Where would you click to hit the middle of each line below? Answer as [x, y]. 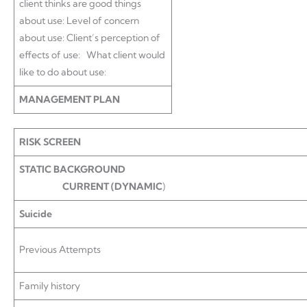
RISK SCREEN [50, 142]
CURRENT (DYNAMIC [91, 186]
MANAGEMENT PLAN [70, 99]
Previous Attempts [60, 249]
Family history [50, 286]
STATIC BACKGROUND [137, 169]
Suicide [36, 214]
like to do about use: [63, 72]
